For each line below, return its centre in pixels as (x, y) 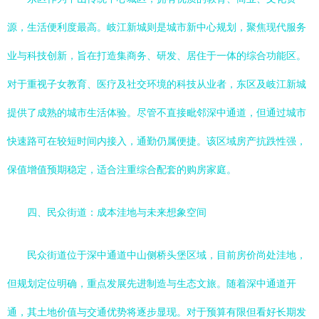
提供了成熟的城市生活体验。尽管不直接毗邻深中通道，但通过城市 (157, 113)
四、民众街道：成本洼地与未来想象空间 (117, 212)
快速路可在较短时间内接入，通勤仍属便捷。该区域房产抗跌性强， (157, 141)
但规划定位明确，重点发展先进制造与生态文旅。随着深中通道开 (152, 283)
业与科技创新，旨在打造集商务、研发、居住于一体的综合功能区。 (157, 56)
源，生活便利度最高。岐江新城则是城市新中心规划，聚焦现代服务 (157, 27)
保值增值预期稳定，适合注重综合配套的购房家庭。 (122, 169)
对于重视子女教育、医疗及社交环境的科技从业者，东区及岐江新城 (157, 84)
